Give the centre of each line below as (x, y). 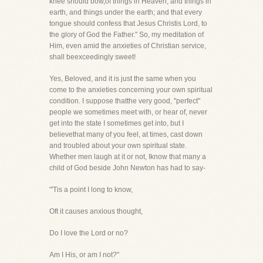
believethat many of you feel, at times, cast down (126, 134)
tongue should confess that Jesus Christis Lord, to (128, 23)
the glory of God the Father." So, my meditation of (127, 35)
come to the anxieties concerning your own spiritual (131, 90)
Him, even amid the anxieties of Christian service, (128, 46)
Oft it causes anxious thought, (96, 211)
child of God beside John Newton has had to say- (127, 168)
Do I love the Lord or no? (89, 233)
